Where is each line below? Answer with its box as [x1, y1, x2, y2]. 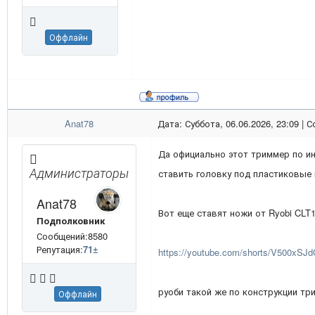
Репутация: [37, 243, 83, 257]
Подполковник [37, 214, 105, 228]
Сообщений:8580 [37, 229, 108, 243]
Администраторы [30, 164, 129, 182]
